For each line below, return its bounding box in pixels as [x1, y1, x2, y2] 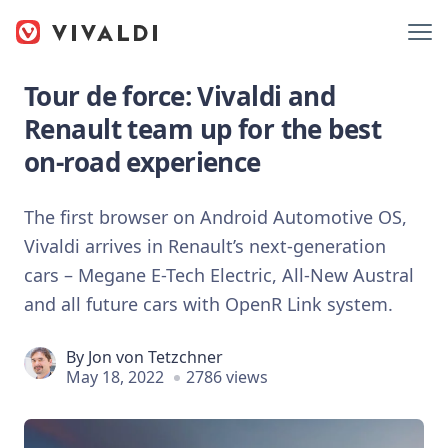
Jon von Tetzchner [88, 345, 223, 368]
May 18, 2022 [66, 365, 164, 388]
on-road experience [24, 144, 261, 180]
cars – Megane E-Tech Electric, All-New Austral [24, 262, 414, 287]
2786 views [186, 365, 268, 388]
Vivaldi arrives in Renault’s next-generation [24, 233, 386, 258]
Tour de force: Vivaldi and [24, 78, 336, 114]
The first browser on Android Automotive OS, [24, 204, 407, 229]
